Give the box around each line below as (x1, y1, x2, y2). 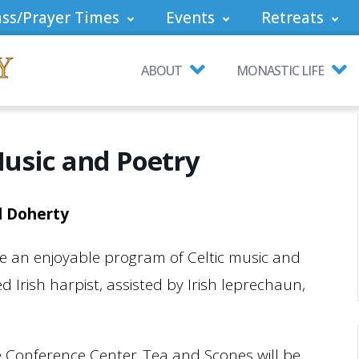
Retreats (261, 7, 324, 28)
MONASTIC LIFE (236, 62, 324, 79)
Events (166, 7, 215, 28)
